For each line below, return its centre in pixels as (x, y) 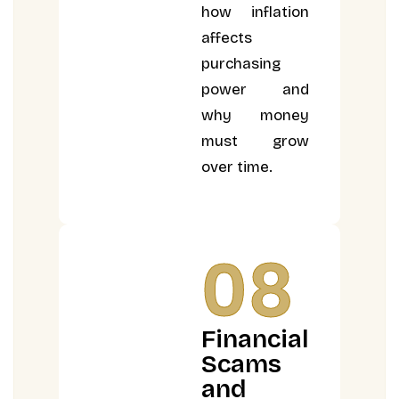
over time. (237, 167)
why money (255, 116)
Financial (256, 339)
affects (227, 38)
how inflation (255, 12)
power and (255, 90)
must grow (255, 142)
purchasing (241, 64)
